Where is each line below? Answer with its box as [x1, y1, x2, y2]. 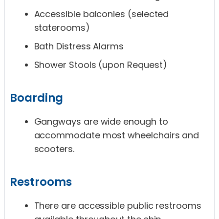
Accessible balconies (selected [34, 8, 169, 21]
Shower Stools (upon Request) [34, 59, 167, 71]
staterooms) [34, 22, 90, 34]
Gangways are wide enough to [34, 115, 168, 128]
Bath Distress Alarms [34, 40, 124, 53]
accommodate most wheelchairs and [34, 129, 199, 142]
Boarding [9, 90, 63, 106]
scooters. [34, 143, 74, 155]
